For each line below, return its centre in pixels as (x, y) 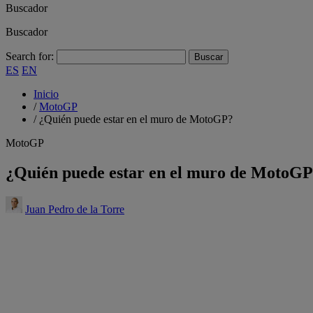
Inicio (46, 94)
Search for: (30, 56)
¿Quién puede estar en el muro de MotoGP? (136, 119)
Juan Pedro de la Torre (75, 209)
